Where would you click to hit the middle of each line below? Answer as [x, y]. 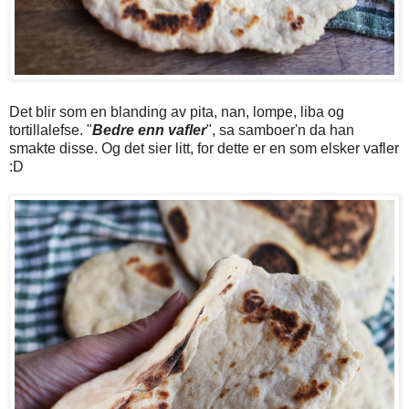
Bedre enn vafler [149, 131]
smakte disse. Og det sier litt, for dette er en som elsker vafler [204, 149]
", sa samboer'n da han [280, 131]
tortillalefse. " [51, 131]
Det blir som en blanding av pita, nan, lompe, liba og [177, 112]
